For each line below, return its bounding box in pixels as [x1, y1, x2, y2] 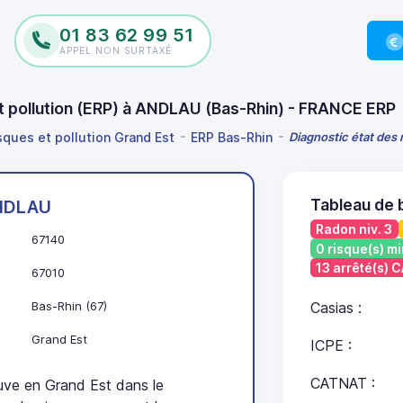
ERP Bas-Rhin [191, 129, 273, 145]
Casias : [309, 299, 362, 318]
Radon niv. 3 [316, 221, 392, 237]
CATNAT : [309, 374, 375, 393]
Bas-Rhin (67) [31, 299, 107, 314]
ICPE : [309, 336, 352, 355]
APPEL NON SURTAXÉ [58, 45, 172, 56]
